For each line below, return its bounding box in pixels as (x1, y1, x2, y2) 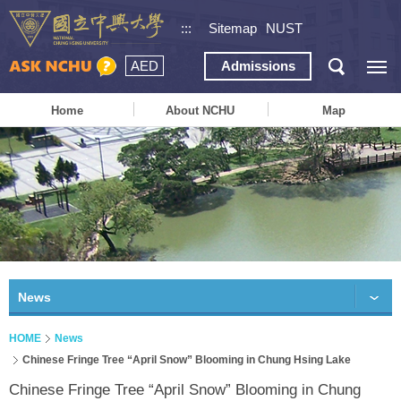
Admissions (220, 58, 295, 74)
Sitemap (208, 21, 257, 37)
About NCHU (166, 103, 235, 117)
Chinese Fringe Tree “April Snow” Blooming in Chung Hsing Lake (22, 353, 351, 366)
